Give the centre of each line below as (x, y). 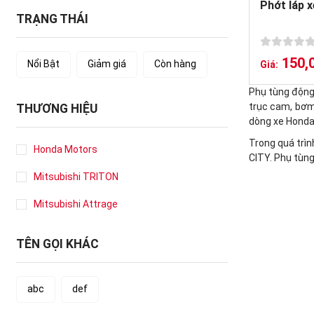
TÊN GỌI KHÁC (57, 244)
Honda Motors (65, 149)
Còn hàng (175, 64)
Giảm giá (107, 64)
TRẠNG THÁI (52, 19)
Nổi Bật (43, 64)
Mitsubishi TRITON (76, 177)
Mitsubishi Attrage (75, 204)
